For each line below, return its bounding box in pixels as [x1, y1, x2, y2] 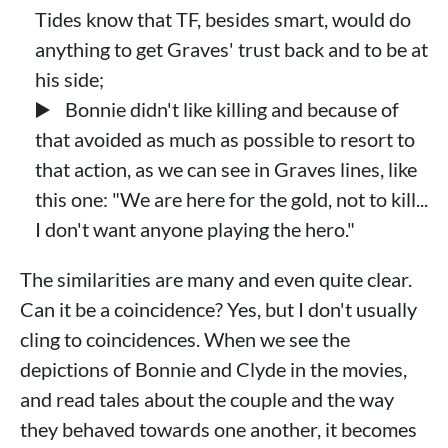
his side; [35, 66, 104, 91]
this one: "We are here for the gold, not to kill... [35, 186, 428, 211]
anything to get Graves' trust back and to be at [35, 36, 428, 61]
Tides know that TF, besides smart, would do [35, 6, 411, 31]
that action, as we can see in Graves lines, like [35, 156, 417, 181]
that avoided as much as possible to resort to [35, 126, 415, 151]
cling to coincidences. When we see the [20, 326, 350, 351]
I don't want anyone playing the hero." [35, 216, 355, 241]
